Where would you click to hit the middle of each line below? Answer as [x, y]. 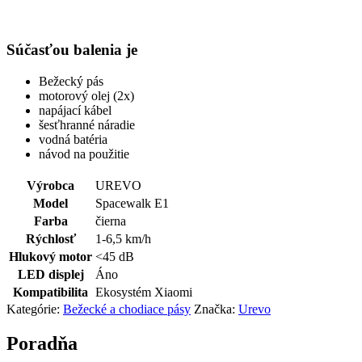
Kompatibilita [51, 293]
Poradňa [42, 344]
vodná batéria [73, 139]
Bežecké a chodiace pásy [127, 309]
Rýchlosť [51, 239]
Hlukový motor [51, 257]
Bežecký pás [71, 81]
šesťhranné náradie [87, 124]
